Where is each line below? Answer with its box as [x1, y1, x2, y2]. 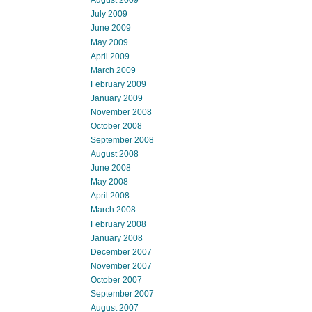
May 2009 [91, 37, 128, 47]
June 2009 [91, 23, 131, 33]
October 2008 [91, 120, 142, 131]
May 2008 [91, 177, 128, 187]
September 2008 [91, 135, 154, 146]
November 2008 [91, 107, 152, 117]
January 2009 [91, 93, 143, 103]
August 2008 [91, 149, 139, 159]
